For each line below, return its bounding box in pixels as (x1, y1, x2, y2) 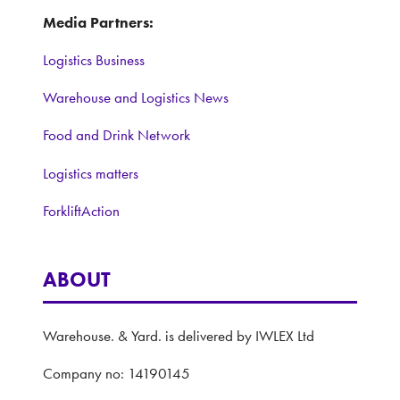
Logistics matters (43, 163, 138, 182)
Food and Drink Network (43, 126, 190, 145)
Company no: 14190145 (43, 363, 194, 382)
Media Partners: (43, 12, 154, 31)
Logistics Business (43, 51, 145, 70)
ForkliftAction (43, 201, 120, 220)
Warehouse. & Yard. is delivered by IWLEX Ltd (43, 326, 318, 345)
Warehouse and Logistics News (43, 88, 229, 107)
